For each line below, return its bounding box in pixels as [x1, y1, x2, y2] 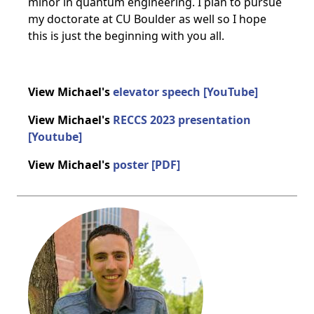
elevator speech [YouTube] [113, 84, 258, 100]
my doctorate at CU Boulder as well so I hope [28, 11, 266, 27]
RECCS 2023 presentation [110, 112, 251, 128]
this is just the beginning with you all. [28, 28, 224, 43]
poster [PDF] [113, 157, 180, 172]
